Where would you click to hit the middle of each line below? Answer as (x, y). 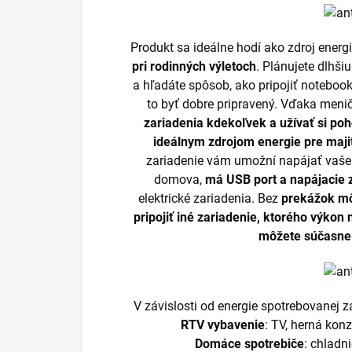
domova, (180, 179)
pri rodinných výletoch (194, 66)
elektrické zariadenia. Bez (210, 198)
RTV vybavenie (223, 324)
